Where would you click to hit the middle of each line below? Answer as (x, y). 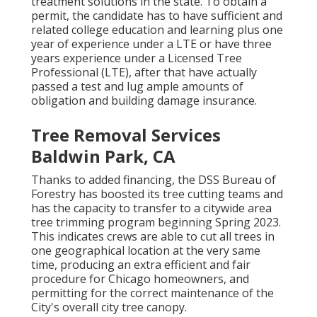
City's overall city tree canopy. (109, 307)
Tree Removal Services (126, 134)
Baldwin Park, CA (103, 156)
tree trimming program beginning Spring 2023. (156, 222)
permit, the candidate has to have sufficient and (157, 15)
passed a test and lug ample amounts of (137, 86)
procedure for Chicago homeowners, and (140, 278)
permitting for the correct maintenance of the (152, 293)
